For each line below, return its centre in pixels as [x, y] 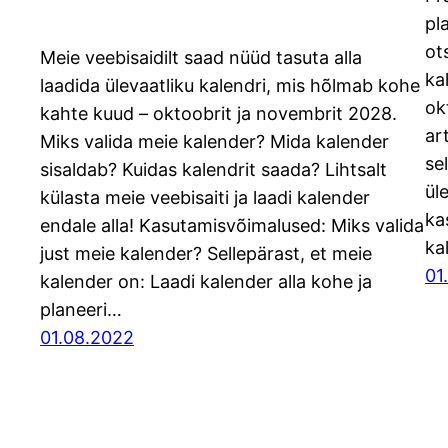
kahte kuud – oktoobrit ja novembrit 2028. [218, 114]
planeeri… [81, 310]
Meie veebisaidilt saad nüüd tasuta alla [201, 58]
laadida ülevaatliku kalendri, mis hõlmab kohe [230, 86]
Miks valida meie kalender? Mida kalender [214, 142]
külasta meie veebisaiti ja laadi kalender [205, 198]
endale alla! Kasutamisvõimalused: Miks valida [232, 226]
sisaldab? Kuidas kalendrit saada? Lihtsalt [213, 170]
